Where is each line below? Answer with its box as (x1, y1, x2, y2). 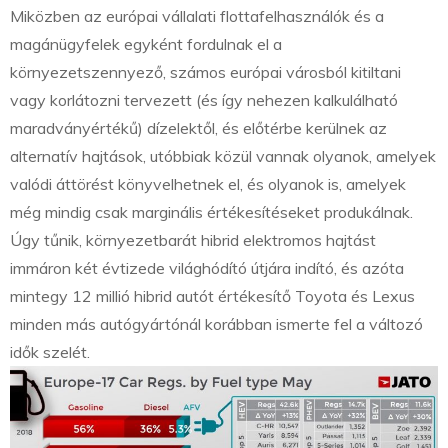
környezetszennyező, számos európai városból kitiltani (10, 62, 401, 83)
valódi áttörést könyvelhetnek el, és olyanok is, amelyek (10, 174, 406, 195)
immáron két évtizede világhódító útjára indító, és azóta (10, 258, 404, 279)
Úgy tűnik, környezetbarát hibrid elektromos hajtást (10, 230, 376, 251)
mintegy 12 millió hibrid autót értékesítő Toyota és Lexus (10, 286, 415, 307)
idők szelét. (10, 342, 90, 363)
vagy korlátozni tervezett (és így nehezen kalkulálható (10, 90, 398, 111)
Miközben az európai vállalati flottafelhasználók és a (10, 6, 384, 27)
